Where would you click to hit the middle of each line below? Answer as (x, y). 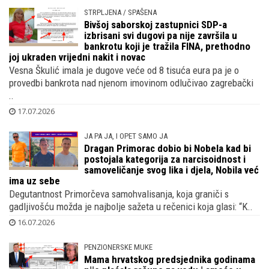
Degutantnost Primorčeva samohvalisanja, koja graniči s (119, 194)
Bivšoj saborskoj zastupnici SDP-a (156, 24)
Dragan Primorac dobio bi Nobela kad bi (168, 148)
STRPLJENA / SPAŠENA (121, 12)
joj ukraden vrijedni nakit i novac (77, 57)
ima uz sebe (35, 180)
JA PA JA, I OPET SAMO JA (126, 136)
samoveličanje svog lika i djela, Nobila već (172, 170)
